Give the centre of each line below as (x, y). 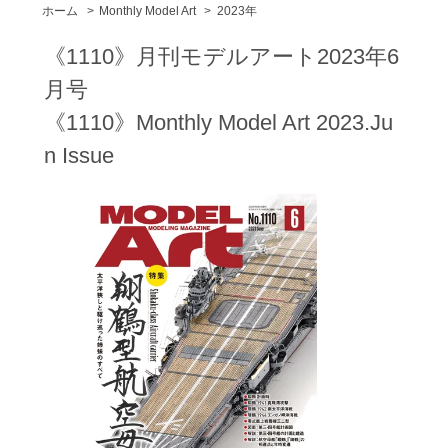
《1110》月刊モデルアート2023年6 (221, 56)
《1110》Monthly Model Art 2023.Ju (218, 122)
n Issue (78, 155)
